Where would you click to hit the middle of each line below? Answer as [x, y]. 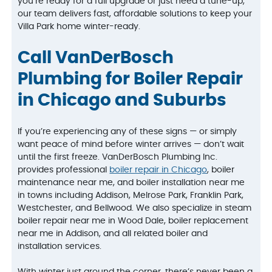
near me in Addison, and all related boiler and [113, 234]
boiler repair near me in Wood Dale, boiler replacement [133, 221]
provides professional [64, 170]
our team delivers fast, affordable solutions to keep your [135, 14]
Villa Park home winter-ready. [79, 26]
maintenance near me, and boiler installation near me [131, 183]
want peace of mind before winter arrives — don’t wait [131, 145]
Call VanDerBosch [96, 58]
